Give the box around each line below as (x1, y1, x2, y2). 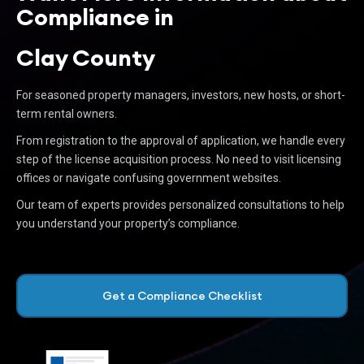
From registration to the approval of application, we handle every (16, 134, 345, 147)
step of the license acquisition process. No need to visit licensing (16, 153, 341, 166)
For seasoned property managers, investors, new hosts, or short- (16, 89, 345, 102)
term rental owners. (16, 107, 117, 120)
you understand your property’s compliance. (16, 217, 240, 230)
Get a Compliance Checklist (102, 288, 262, 303)
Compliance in (16, 2, 184, 32)
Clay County (16, 43, 155, 72)
